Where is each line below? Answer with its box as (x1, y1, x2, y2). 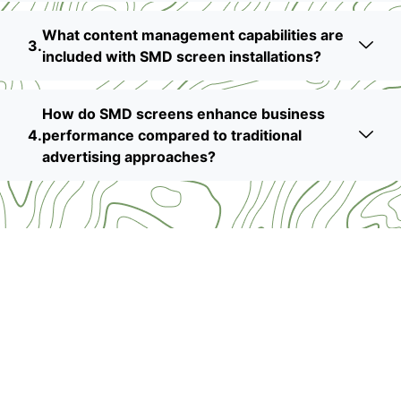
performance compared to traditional (42, 126, 302, 145)
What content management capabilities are (42, 26, 344, 45)
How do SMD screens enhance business (42, 105, 325, 124)
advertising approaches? (42, 148, 216, 166)
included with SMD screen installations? (42, 47, 321, 66)
